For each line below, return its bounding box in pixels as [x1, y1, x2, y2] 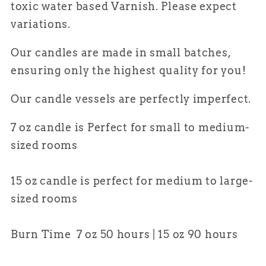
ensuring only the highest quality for [11, 64, 221, 77]
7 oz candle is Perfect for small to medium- [11, 121, 249, 134]
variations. [11, 18, 71, 31]
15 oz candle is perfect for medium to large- [11, 175, 253, 188]
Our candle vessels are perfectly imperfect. [11, 93, 251, 106]
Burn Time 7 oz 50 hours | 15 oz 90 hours [11, 228, 238, 241]
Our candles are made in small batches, [11, 46, 231, 59]
